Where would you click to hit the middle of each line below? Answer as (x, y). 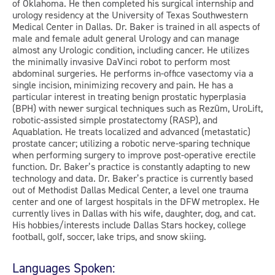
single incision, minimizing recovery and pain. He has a (123, 85)
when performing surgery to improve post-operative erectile (134, 155)
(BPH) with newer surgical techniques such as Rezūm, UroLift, (137, 108)
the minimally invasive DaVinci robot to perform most (121, 61)
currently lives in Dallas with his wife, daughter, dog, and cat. (134, 213)
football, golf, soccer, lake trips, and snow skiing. (109, 236)
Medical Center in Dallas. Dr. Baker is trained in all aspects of (136, 26)
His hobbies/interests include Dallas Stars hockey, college (129, 225)
